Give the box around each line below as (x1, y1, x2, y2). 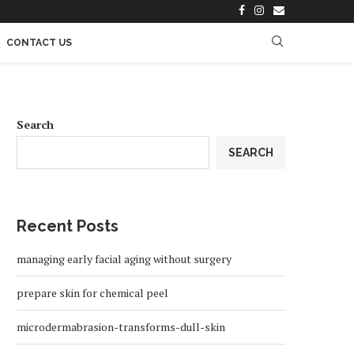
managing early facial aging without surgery (17, 251, 232, 266)
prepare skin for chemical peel (17, 285, 168, 300)
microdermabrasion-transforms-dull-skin (17, 319, 225, 334)
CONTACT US (6, 37, 72, 48)
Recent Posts (17, 217, 119, 235)
